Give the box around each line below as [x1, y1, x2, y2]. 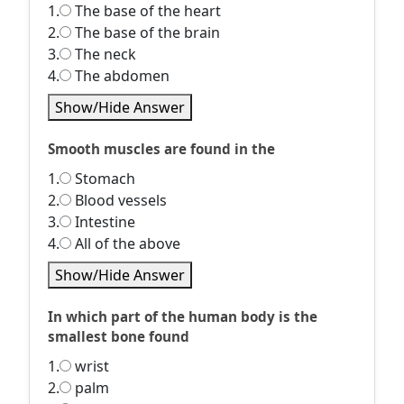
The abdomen [71, 66, 170, 86]
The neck [71, 44, 136, 64]
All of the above [71, 234, 180, 253]
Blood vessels [71, 190, 167, 210]
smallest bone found [48, 327, 189, 345]
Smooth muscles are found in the [48, 140, 275, 158]
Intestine [71, 212, 135, 232]
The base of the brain [71, 23, 220, 42]
